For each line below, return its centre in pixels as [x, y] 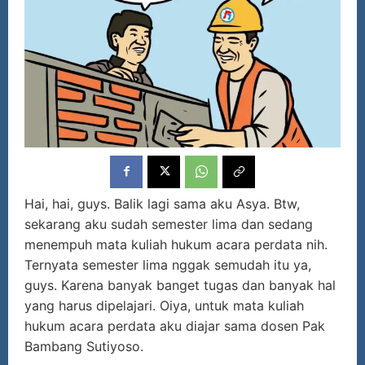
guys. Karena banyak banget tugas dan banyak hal [180, 285]
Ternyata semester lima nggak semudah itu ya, [168, 264]
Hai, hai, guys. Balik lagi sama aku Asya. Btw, [162, 203]
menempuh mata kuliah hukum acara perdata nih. [176, 244]
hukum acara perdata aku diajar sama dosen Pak [175, 325]
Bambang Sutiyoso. [86, 346]
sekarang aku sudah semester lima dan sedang [169, 224]
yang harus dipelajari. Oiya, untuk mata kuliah [164, 305]
